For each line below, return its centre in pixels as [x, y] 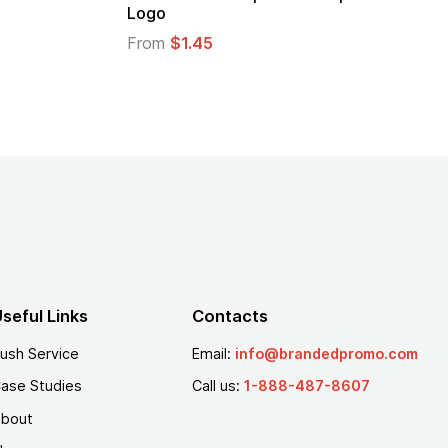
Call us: [217, 386]
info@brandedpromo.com [326, 353]
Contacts [229, 316]
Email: [213, 353]
